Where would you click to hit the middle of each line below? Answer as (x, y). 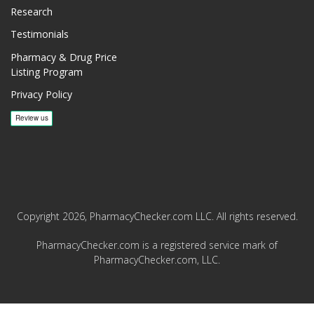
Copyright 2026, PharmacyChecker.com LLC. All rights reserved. (157, 217)
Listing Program (47, 71)
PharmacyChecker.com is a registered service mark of (157, 245)
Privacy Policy (41, 94)
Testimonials (40, 34)
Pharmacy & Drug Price (64, 57)
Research (32, 12)
